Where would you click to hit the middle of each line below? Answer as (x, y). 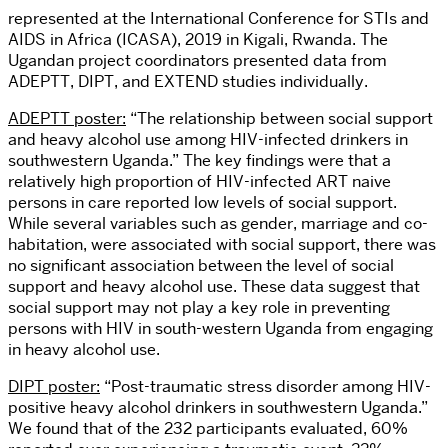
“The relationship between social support (279, 119)
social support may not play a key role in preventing (199, 308)
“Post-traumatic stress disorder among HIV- (265, 387)
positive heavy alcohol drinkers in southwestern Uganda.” (218, 408)
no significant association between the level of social (201, 266)
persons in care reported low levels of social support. (202, 203)
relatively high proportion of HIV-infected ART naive (199, 182)
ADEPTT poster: (67, 119)
